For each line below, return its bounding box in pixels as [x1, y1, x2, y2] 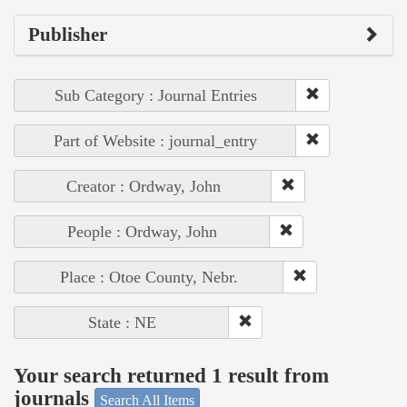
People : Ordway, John [67, 222, 217, 241]
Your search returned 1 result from [14, 364, 329, 388]
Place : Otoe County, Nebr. [60, 267, 238, 286]
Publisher [28, 23, 107, 45]
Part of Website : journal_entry [54, 131, 257, 150]
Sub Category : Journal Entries [54, 85, 257, 104]
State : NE [87, 313, 156, 332]
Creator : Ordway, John [65, 176, 221, 195]
